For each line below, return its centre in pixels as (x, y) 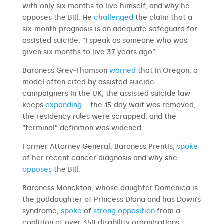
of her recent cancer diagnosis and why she (100, 158)
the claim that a (163, 18)
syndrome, (41, 211)
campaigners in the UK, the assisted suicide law (106, 94)
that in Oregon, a (167, 71)
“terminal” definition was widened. (83, 128)
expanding (63, 105)
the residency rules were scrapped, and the (99, 117)
